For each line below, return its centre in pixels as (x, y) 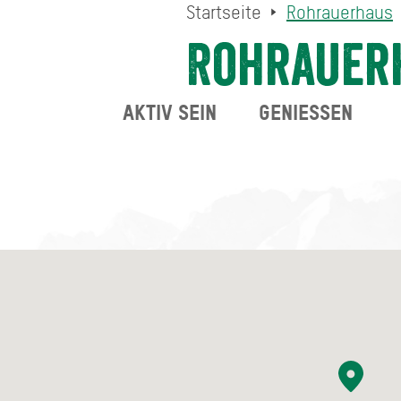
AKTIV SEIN (170, 112)
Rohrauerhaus (339, 13)
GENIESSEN (300, 112)
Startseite (223, 13)
